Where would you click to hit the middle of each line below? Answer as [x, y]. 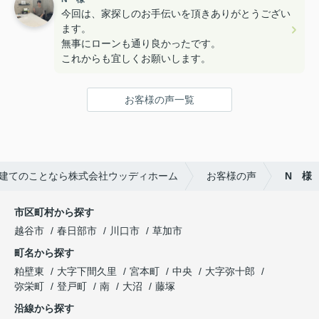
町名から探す [44, 253]
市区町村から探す [54, 213]
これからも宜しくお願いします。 [136, 59]
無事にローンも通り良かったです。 [141, 44]
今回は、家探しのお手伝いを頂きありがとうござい [176, 14]
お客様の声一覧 [159, 100]
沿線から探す [44, 309]
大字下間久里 [88, 272]
